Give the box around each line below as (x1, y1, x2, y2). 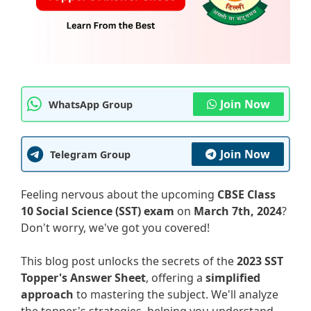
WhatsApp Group (49, 97, 133, 111)
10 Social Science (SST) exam (21, 203, 174, 219)
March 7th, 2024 (194, 203, 282, 219)
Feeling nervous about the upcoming (21, 187, 217, 203)
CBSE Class (217, 187, 276, 203)
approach (21, 287, 74, 303)
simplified (205, 270, 260, 286)
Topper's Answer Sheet (21, 270, 146, 286)
